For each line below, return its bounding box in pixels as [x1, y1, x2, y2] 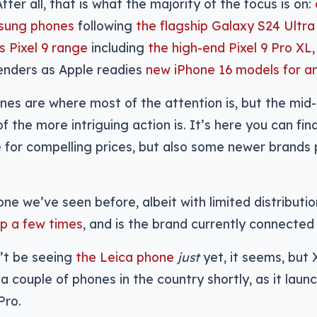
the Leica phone [76, 249, 174, 265]
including [88, 40, 148, 55]
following [74, 18, 136, 33]
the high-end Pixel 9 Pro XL [148, 40, 312, 55]
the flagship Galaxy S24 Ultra [136, 18, 315, 33]
